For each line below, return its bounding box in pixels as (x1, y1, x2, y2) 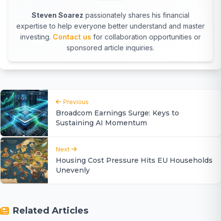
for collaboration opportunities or (91, 32, 201, 41)
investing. (20, 32, 53, 41)
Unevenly (56, 165, 90, 175)
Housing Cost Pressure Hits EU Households (56, 155, 213, 165)
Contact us (53, 32, 91, 41)
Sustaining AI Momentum (56, 118, 147, 127)
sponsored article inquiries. (67, 43, 154, 52)
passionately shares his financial (83, 10, 189, 19)
